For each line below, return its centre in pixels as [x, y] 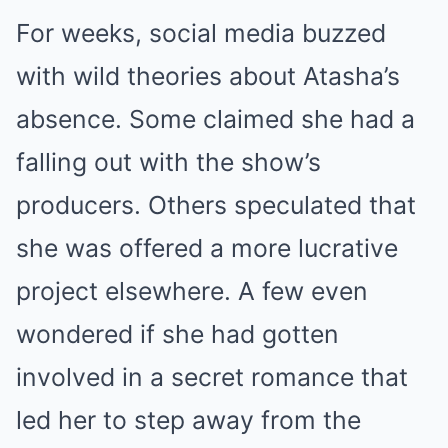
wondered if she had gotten [177, 334]
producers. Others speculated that [216, 205]
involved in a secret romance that [212, 377]
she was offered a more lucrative [207, 248]
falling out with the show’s [168, 162]
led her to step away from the [188, 420]
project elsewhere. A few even [192, 291]
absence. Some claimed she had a [215, 119]
